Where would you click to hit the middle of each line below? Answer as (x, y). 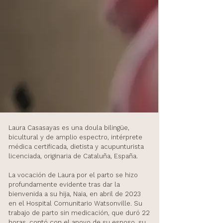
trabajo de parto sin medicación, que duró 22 (79, 213)
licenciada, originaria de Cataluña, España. (73, 156)
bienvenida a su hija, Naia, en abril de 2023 (75, 194)
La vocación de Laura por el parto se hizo (73, 175)
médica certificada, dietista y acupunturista (76, 147)
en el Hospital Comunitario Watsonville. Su (75, 203)
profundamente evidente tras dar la (64, 184)
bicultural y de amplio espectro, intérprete (75, 137)
